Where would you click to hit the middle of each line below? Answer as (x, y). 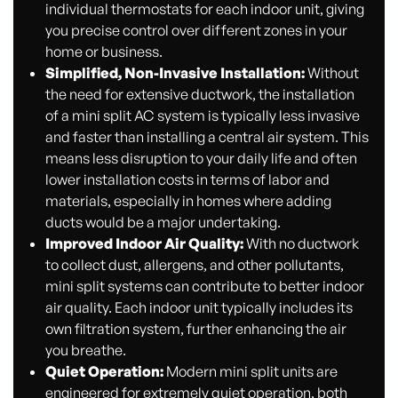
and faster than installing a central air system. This (207, 137)
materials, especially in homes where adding (188, 201)
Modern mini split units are (250, 372)
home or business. (103, 52)
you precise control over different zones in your (196, 31)
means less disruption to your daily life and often (201, 159)
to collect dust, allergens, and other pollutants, (194, 265)
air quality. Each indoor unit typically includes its (199, 308)
